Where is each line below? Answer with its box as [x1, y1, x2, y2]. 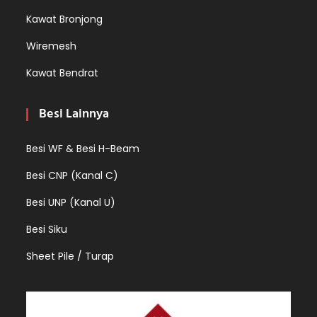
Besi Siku [26, 221, 68, 236]
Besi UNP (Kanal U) [26, 195, 116, 209]
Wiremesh [26, 38, 77, 53]
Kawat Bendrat [26, 65, 99, 80]
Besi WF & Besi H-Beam [26, 141, 140, 156]
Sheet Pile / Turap [26, 248, 115, 263]
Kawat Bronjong [26, 11, 103, 26]
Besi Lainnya [39, 103, 110, 125]
